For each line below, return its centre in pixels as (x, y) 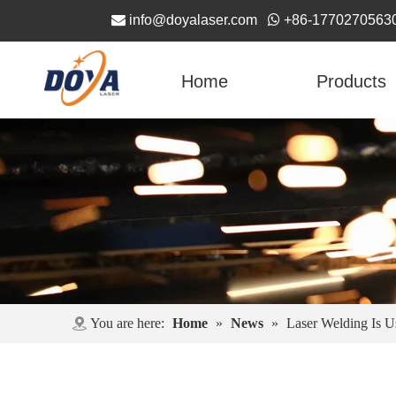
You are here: (127, 324)
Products (352, 82)
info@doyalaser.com (193, 20)
